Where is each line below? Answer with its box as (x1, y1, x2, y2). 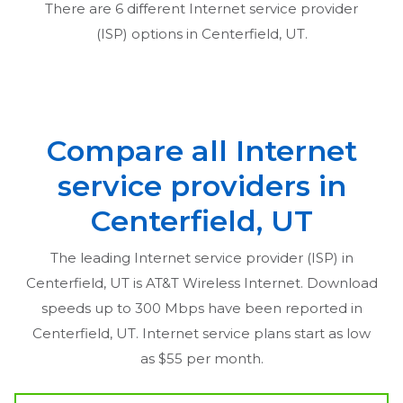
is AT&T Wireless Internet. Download (129, 273, 378, 291)
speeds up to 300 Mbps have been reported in (40, 299, 363, 317)
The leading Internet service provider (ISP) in (49, 248, 354, 266)
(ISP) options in (95, 24, 201, 42)
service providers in (57, 167, 346, 203)
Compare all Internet (46, 132, 357, 168)
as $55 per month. (139, 349, 264, 367)
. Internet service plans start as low (136, 324, 371, 342)
